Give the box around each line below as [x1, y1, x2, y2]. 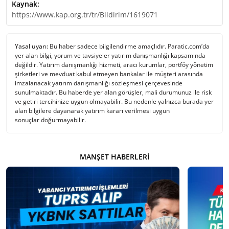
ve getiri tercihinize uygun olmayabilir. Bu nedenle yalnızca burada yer [15, 97, 214, 106]
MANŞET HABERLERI [80, 152, 149, 162]
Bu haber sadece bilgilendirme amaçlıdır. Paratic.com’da [48, 42, 210, 51]
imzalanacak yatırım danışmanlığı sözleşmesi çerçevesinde [15, 79, 182, 88]
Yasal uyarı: [15, 42, 48, 51]
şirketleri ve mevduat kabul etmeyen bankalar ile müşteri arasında [15, 70, 203, 79]
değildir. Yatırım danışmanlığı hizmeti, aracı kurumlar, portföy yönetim [15, 60, 213, 70]
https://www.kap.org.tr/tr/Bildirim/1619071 [12, 10, 158, 20]
